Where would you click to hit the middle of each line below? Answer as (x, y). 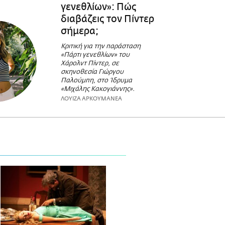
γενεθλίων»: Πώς (98, 7)
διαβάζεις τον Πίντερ (107, 19)
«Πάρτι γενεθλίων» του (95, 55)
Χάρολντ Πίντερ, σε (90, 64)
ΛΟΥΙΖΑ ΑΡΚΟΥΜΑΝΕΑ (91, 99)
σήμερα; (79, 31)
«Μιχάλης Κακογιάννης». (97, 89)
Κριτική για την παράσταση (100, 47)
